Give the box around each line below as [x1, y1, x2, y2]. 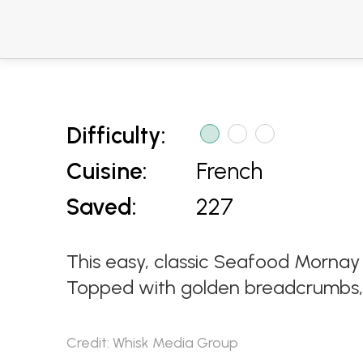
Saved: [66, 193, 137, 220]
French [196, 157, 263, 185]
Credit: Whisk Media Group [66, 334, 238, 352]
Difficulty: [66, 122, 166, 149]
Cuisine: [66, 157, 147, 185]
